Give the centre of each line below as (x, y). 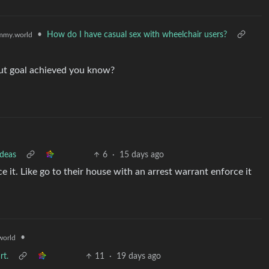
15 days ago (142, 155)
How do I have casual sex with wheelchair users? (137, 35)
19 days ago (139, 256)
